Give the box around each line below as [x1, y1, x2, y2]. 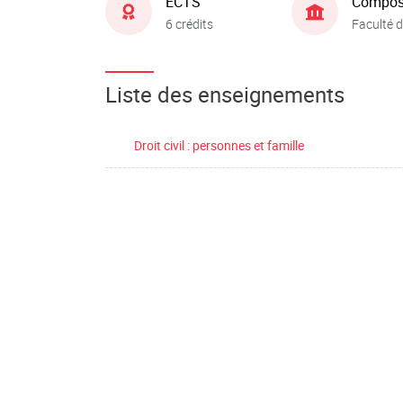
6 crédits [166, 14, 213, 32]
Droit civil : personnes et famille [134, 137, 304, 154]
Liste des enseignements [105, 80, 345, 109]
